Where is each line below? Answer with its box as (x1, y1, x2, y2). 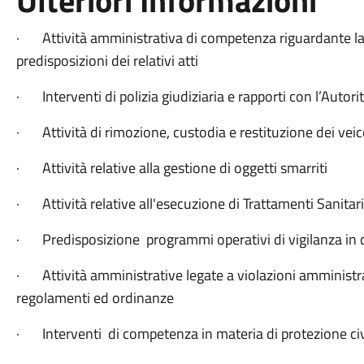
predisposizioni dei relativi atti (15, 50, 198, 71)
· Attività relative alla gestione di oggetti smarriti (15, 157, 327, 179)
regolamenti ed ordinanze (15, 287, 174, 309)
